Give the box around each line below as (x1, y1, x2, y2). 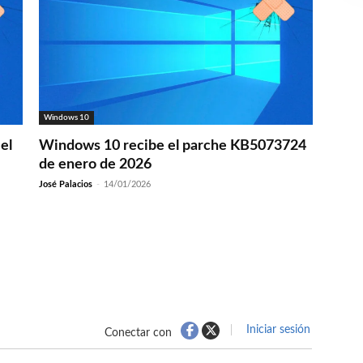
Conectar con (105, 327, 172, 340)
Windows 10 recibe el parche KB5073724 (39, 138, 306, 153)
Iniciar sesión (243, 323, 310, 335)
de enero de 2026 (39, 156, 152, 172)
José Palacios (39, 179, 92, 189)
